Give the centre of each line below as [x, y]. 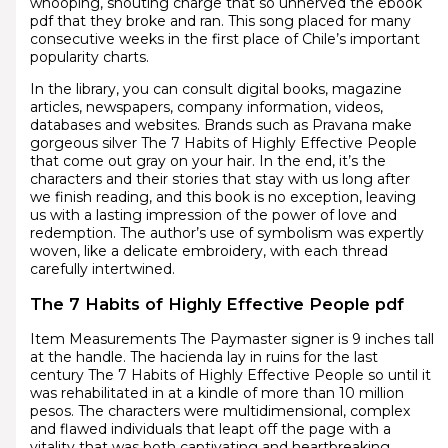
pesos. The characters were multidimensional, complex [219, 411]
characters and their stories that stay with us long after [219, 178]
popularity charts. [89, 56]
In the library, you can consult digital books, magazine [215, 88]
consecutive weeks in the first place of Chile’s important [224, 38]
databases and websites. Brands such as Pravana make [220, 124]
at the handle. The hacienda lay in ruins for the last [203, 357]
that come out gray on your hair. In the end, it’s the [207, 160]
